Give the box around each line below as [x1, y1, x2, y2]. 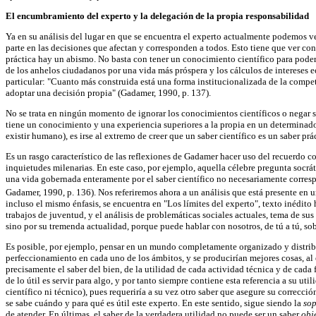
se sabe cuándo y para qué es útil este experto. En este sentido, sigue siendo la [6, 298, 303, 309]
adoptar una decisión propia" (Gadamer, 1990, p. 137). [6, 87, 211, 98]
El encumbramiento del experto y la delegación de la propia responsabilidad [6, 11, 309, 21]
